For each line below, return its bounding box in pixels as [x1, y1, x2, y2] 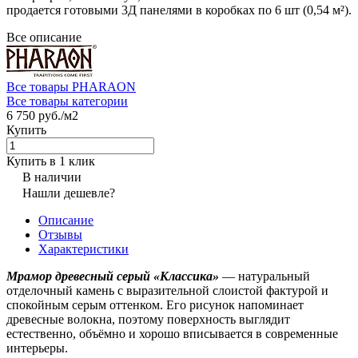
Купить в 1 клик [6, 153, 95, 168]
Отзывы [38, 227, 82, 241]
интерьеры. [6, 340, 68, 355]
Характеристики [38, 241, 129, 256]
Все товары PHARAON [6, 79, 136, 93]
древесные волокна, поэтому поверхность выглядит [6, 312, 290, 326]
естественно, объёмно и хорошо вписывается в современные [6, 326, 338, 340]
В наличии [22, 169, 82, 184]
